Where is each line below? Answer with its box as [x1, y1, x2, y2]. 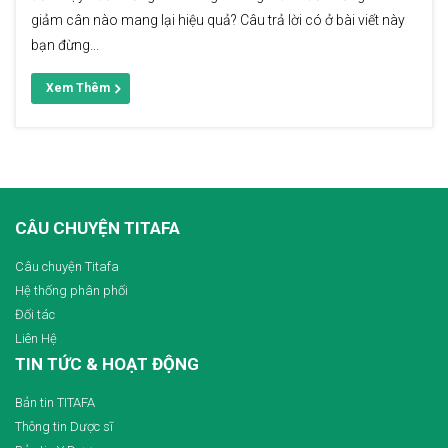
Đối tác [15, 307, 55, 323]
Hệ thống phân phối [15, 283, 128, 299]
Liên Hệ [15, 331, 57, 347]
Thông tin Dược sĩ [15, 419, 113, 435]
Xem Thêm [46, 81, 110, 96]
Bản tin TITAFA [15, 395, 95, 411]
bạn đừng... [31, 37, 99, 54]
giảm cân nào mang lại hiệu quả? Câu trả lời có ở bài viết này [31, 12, 405, 29]
